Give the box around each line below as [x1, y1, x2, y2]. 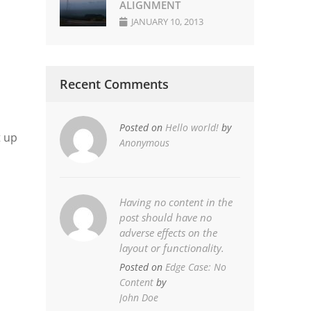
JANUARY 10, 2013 [131, 15, 204, 28]
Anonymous [119, 136, 170, 150]
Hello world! [162, 121, 219, 135]
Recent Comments [60, 76, 169, 93]
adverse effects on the [119, 226, 218, 240]
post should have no [119, 210, 212, 225]
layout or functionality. [119, 241, 225, 255]
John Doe [119, 291, 159, 305]
